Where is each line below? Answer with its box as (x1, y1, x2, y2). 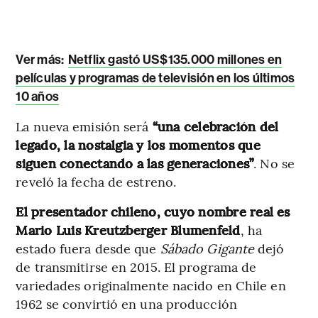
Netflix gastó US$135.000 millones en (67, 51, 283, 67)
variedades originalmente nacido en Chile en (16, 275, 286, 294)
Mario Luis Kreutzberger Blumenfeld (16, 220, 241, 238)
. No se (253, 153, 295, 172)
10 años (16, 88, 60, 104)
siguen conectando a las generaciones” (16, 153, 254, 172)
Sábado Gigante (160, 238, 255, 257)
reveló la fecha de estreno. (16, 172, 177, 190)
